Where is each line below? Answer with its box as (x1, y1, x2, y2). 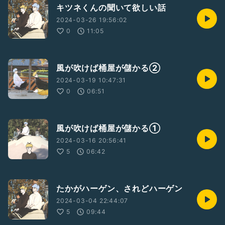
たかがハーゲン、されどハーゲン (56, 183, 183, 193)
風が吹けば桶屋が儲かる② (56, 63, 161, 73)
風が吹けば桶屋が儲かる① (56, 123, 161, 133)
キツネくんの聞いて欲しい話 (56, 3, 166, 13)
